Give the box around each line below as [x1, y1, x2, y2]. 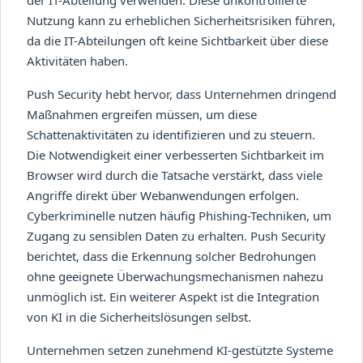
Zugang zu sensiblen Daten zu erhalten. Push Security [27, 227, 326, 244]
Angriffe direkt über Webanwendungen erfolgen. [27, 186, 299, 203]
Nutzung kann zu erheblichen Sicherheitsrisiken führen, [27, 11, 335, 28]
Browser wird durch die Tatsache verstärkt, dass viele [27, 166, 322, 183]
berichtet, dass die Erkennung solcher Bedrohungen [27, 247, 316, 264]
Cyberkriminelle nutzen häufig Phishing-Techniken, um [27, 207, 331, 224]
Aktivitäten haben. [27, 52, 128, 69]
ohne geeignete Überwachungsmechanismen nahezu [27, 267, 323, 284]
